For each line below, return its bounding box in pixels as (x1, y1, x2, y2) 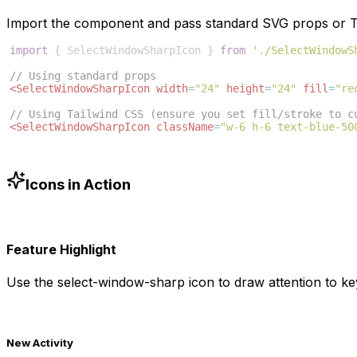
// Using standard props (10, 69, 156, 83)
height (226, 82, 265, 96)
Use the (6, 274, 57, 291)
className (156, 120, 214, 134)
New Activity (6, 336, 73, 350)
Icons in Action (25, 175, 131, 194)
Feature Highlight (6, 241, 116, 257)
